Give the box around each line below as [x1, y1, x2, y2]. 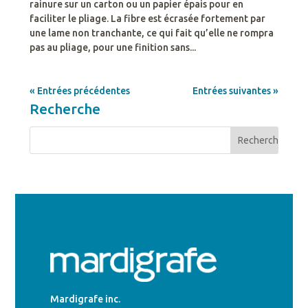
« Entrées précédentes [29, 85, 130, 96]
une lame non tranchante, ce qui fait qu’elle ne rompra [29, 27, 274, 38]
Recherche [29, 100, 100, 117]
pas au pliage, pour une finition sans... [29, 41, 196, 53]
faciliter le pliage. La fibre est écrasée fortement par [29, 12, 265, 24]
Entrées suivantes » [192, 85, 279, 96]
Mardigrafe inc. [49, 293, 120, 305]
